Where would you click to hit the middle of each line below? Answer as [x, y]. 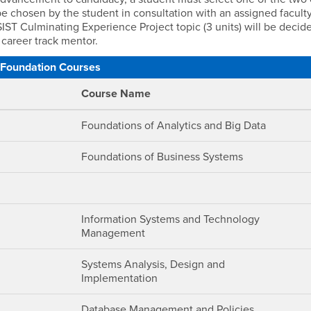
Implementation [120, 278]
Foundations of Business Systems [162, 157]
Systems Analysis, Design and [153, 264]
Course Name [116, 94]
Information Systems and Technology [171, 219]
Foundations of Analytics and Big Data [174, 126]
